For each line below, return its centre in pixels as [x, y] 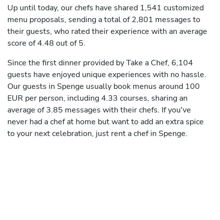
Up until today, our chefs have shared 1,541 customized [106, 8]
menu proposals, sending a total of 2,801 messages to [104, 20]
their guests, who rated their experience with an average [107, 32]
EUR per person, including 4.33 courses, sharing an [97, 98]
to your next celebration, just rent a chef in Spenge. [97, 134]
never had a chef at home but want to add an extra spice [106, 122]
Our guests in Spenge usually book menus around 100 [104, 87]
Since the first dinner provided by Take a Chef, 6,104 [100, 63]
